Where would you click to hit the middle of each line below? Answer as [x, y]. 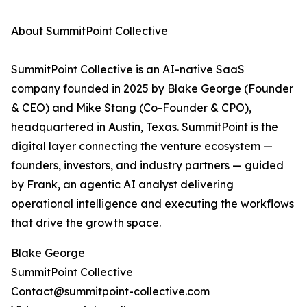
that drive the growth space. [86, 223]
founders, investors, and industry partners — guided [147, 165]
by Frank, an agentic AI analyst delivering [122, 185]
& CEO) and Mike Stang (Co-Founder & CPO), [131, 108]
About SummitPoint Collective [89, 31]
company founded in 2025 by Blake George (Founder [152, 89]
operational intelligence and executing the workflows [152, 204]
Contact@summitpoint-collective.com [110, 292]
